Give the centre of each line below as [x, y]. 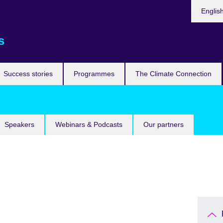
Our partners [164, 124]
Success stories [28, 74]
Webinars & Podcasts [89, 124]
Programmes [94, 74]
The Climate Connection [173, 74]
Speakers [19, 124]
